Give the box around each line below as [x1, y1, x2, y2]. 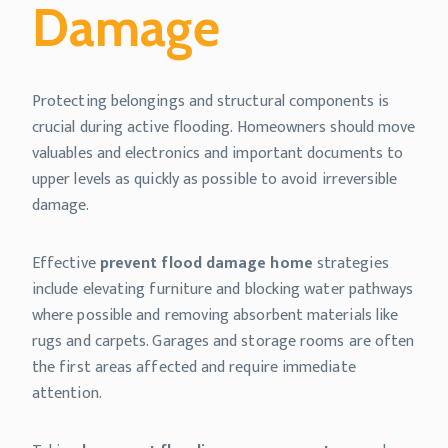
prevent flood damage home [99, 250, 313, 278]
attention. [32, 380, 102, 408]
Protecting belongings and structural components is [32, 88, 389, 116]
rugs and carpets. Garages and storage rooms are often [32, 328, 415, 356]
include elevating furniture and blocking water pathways [32, 276, 414, 304]
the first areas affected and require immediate [32, 354, 356, 382]
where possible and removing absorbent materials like [32, 302, 399, 330]
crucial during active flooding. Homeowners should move [32, 114, 416, 142]
